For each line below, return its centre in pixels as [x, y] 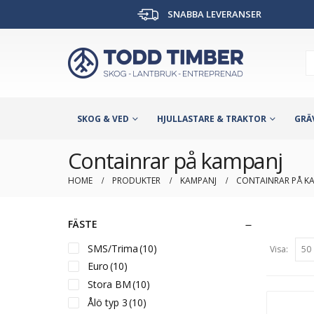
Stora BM [109, 285]
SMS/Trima [113, 248]
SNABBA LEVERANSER [213, 14]
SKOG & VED [103, 118]
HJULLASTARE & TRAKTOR [212, 118]
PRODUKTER [136, 180]
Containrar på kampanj [175, 160]
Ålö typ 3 [108, 302]
